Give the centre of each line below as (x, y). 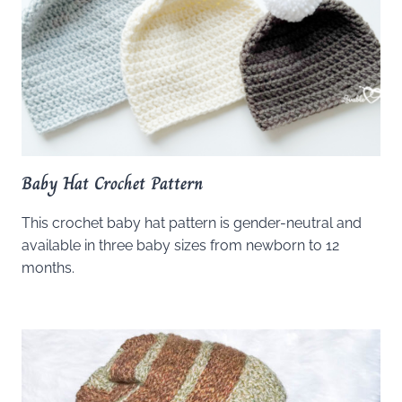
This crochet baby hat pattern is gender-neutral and (192, 223)
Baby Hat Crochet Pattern (112, 183)
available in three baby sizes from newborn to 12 (180, 245)
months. (48, 267)
